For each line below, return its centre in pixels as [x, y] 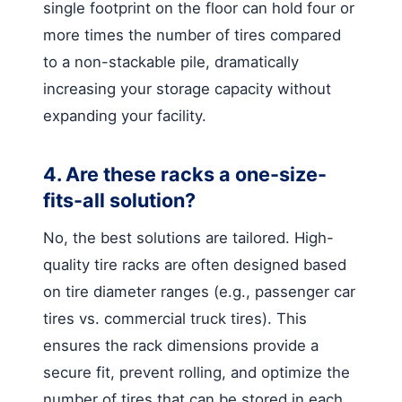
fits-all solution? [119, 200]
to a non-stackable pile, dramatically [171, 61]
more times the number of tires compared [192, 35]
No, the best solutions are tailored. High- [188, 237]
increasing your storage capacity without [187, 88]
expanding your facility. [125, 115]
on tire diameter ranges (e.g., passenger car [199, 291]
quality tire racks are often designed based [195, 264]
